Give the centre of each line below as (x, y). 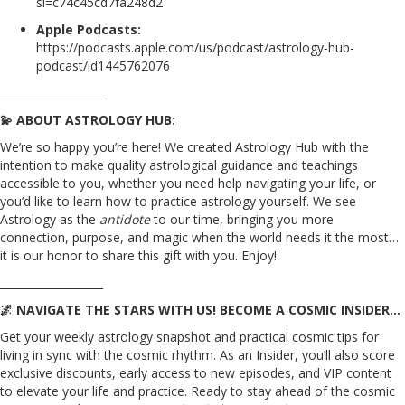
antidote (125, 219)
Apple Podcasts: (89, 29)
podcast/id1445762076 (103, 65)
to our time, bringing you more (242, 219)
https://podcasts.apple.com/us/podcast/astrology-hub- (195, 47)
